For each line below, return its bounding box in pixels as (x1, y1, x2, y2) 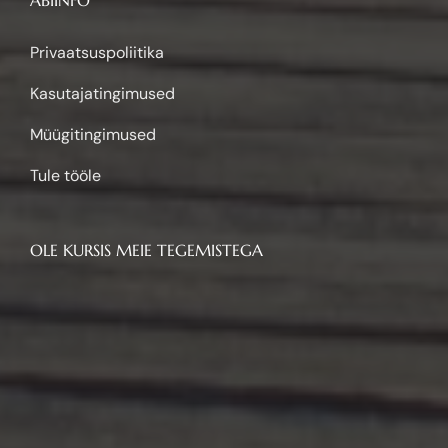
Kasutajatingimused (30, 116, 175, 138)
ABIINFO (30, 23, 90, 44)
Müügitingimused (30, 157, 156, 179)
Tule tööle (30, 198, 101, 220)
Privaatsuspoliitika (30, 75, 164, 97)
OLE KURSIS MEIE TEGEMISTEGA (30, 273, 263, 294)
